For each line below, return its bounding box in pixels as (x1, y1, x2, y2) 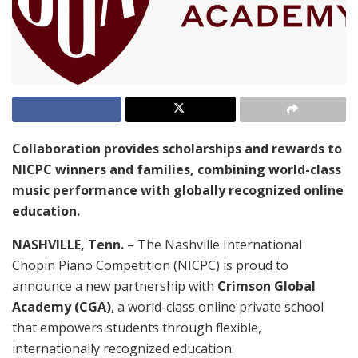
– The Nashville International (124, 236, 302, 254)
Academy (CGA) (12, 298, 111, 316)
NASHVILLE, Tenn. (12, 236, 124, 254)
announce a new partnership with (12, 277, 217, 296)
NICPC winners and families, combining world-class (12, 161, 341, 179)
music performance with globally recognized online (12, 181, 344, 200)
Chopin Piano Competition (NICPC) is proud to (12, 257, 288, 275)
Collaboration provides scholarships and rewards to (12, 140, 342, 158)
